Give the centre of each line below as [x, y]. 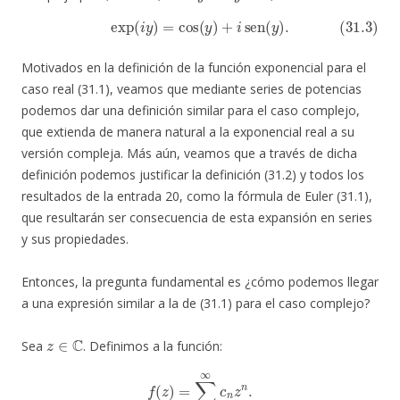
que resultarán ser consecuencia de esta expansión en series [197, 218]
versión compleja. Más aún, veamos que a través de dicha [189, 154]
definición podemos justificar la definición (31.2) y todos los [193, 175]
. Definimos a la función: [152, 346]
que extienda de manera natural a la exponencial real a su [188, 132]
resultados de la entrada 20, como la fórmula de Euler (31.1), [197, 196]
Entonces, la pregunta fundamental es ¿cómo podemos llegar [200, 282]
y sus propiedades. [75, 239]
